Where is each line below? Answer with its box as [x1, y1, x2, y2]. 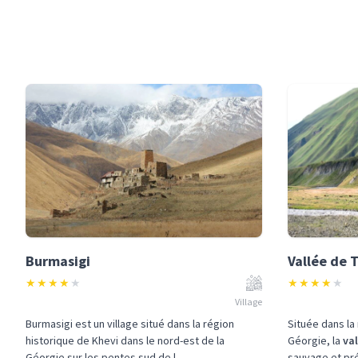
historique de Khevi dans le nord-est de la [26, 333, 225, 348]
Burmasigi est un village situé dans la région [26, 316, 234, 331]
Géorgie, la [288, 333, 343, 348]
